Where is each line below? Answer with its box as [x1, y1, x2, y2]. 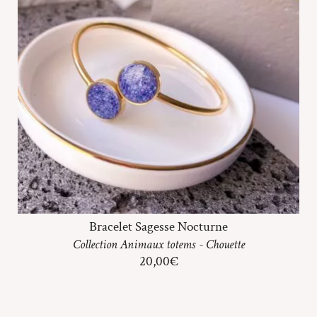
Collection [72, 236, 120, 253]
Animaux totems [120, 236, 195, 253]
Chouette [205, 236, 245, 253]
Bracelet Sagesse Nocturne [89, 217, 228, 236]
